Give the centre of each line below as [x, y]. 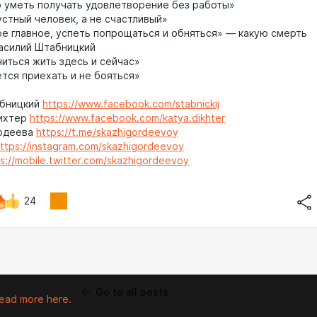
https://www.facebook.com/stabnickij [131, 104]
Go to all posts [132, 292]
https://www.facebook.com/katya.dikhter [127, 118]
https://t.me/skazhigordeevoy [107, 132]
